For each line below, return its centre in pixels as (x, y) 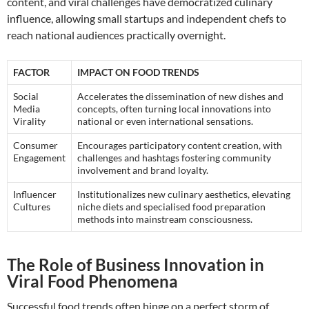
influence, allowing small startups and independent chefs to (147, 18)
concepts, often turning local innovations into (174, 108)
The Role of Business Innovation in (136, 264)
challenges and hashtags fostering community (174, 157)
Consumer (36, 145)
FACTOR (31, 72)
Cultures (32, 206)
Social (26, 96)
